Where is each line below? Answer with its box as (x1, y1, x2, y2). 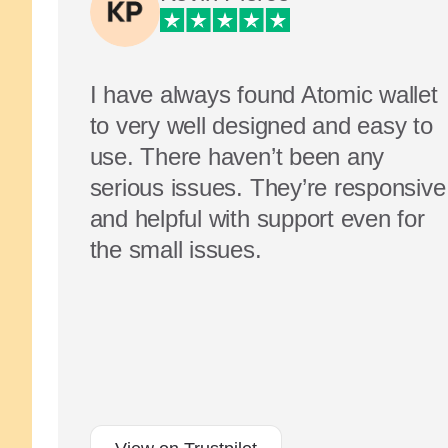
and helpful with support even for (89, 205, 425, 232)
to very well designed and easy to (89, 112, 433, 139)
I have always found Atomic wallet (89, 81, 438, 108)
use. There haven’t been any (89, 143, 385, 170)
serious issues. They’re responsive (89, 174, 446, 201)
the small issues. (89, 236, 262, 263)
